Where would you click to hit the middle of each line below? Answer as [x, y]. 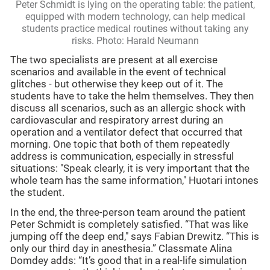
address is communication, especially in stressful [122, 157]
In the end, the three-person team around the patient [128, 212]
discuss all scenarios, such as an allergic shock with [128, 108]
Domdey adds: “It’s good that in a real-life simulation [128, 260]
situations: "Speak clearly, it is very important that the [130, 169]
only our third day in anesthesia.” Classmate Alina [121, 248]
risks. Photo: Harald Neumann [135, 40]
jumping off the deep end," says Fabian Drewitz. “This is [135, 236]
